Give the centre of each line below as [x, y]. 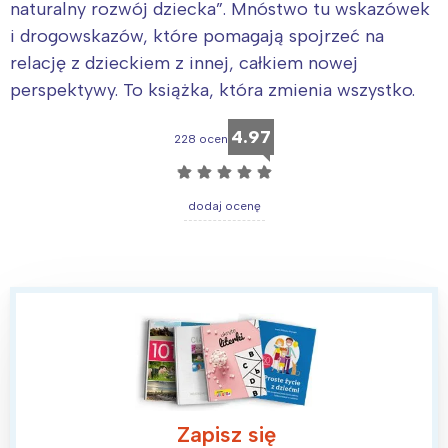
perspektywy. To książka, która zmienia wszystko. [212, 90]
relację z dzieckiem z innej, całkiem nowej [184, 63]
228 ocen [201, 139]
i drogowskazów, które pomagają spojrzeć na [197, 36]
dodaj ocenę [224, 206]
